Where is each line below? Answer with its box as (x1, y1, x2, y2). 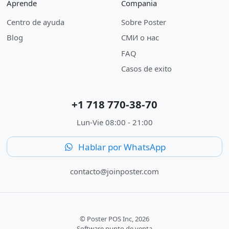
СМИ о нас (121, 32, 159, 43)
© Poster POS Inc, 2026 (80, 214, 149, 224)
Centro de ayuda (6, 16, 64, 27)
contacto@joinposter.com (70, 166, 159, 176)
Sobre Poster (121, 16, 166, 27)
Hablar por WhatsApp (76, 141, 166, 153)
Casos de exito (121, 63, 172, 74)
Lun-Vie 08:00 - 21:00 (76, 117, 153, 128)
